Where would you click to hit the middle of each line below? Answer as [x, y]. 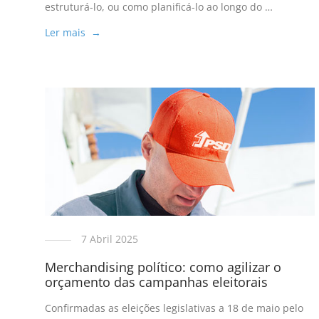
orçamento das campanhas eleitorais [156, 282]
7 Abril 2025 [109, 239]
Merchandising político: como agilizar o [163, 267]
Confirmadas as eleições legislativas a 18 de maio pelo [174, 308]
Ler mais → [73, 33]
